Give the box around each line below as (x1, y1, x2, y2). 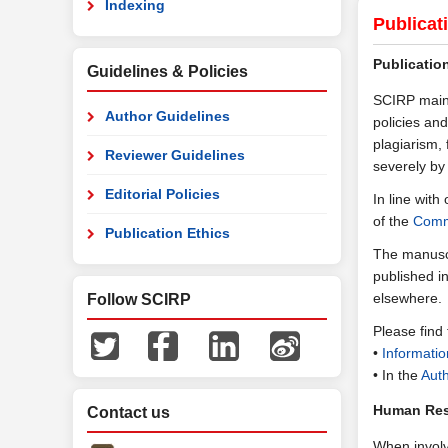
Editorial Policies (105, 186, 220, 202)
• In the (373, 367, 421, 383)
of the (373, 213, 413, 229)
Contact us (87, 404, 170, 421)
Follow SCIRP (87, 291, 191, 308)
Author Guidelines (105, 108, 230, 124)
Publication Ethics (105, 225, 230, 241)
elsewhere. (373, 290, 442, 306)
